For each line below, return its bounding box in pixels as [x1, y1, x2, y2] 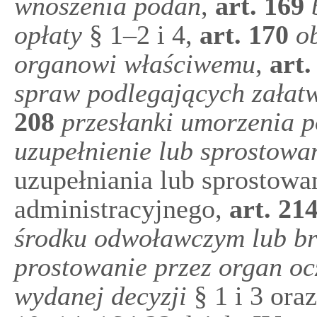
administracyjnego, [14, 194, 222, 224]
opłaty [14, 20, 82, 50]
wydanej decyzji [14, 281, 194, 311]
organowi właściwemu [14, 49, 255, 79]
